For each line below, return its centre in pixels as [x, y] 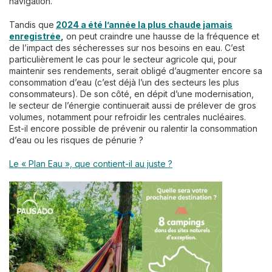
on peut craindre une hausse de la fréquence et [161, 36]
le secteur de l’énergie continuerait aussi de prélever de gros [133, 105]
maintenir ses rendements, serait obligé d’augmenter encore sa [136, 70]
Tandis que [32, 24]
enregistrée [35, 36]
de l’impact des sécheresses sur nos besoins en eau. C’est [127, 47]
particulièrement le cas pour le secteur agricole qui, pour [123, 59]
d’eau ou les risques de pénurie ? [76, 140]
